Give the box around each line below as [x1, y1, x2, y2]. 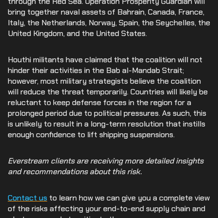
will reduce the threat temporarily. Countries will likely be [8, 87, 208, 97]
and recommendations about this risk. [8, 166, 142, 177]
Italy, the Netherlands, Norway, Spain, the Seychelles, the [8, 18, 210, 28]
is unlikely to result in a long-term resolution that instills [8, 119, 205, 129]
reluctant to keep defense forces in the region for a [8, 97, 191, 108]
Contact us [8, 193, 47, 203]
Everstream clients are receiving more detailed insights [8, 156, 203, 166]
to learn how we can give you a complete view [47, 193, 210, 203]
